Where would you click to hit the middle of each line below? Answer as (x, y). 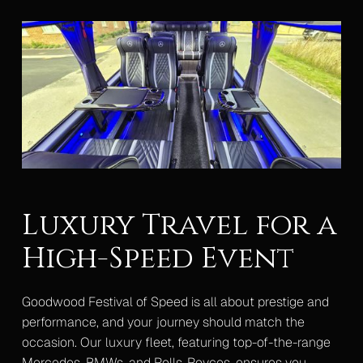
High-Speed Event (158, 259)
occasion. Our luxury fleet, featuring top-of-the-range (176, 343)
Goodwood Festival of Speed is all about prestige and (175, 302)
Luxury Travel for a (179, 226)
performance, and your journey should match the (163, 322)
